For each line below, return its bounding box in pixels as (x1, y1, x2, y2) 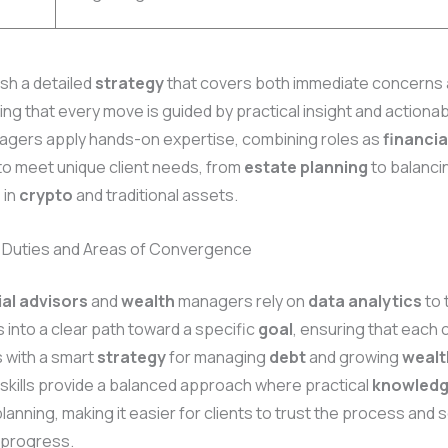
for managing (166, 345, 269, 368)
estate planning (244, 156, 368, 179)
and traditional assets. (73, 184, 238, 207)
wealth (121, 289, 175, 312)
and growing (306, 345, 402, 368)
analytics (348, 289, 422, 312)
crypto (19, 184, 73, 207)
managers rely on (175, 289, 308, 312)
